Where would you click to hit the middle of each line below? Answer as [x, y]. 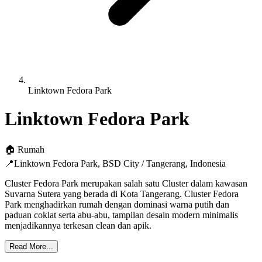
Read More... [31, 246]
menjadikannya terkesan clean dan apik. [78, 225]
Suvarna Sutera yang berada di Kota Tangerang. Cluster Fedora [122, 194]
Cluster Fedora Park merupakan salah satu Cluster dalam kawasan [126, 183]
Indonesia [208, 163]
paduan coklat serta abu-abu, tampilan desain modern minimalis [121, 215]
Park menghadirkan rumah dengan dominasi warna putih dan [117, 204]
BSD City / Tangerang [144, 163]
